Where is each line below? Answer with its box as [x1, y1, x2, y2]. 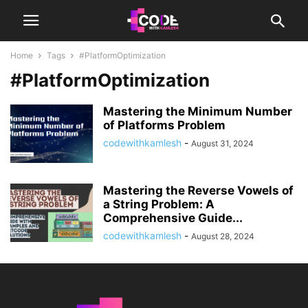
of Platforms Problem [103, 118, 225, 132]
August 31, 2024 [191, 138, 254, 148]
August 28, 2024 [191, 231, 254, 241]
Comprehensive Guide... [103, 211, 243, 225]
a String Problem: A [103, 197, 214, 211]
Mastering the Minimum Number [103, 104, 292, 118]
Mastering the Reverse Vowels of [103, 184, 294, 197]
